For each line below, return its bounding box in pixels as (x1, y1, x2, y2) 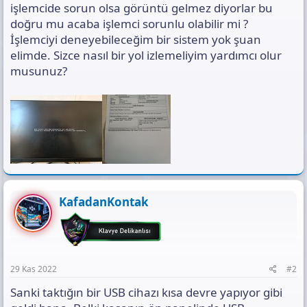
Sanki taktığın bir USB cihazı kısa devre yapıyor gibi (10, 284, 282, 300)
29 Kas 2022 (10, 262, 57, 275)
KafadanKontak (59, 193, 149, 210)
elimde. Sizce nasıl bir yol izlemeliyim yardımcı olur (10, 47, 282, 63)
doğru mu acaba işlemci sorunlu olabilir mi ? (10, 15, 248, 32)
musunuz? (10, 62, 67, 79)
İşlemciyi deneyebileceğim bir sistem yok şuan (10, 31, 261, 47)
